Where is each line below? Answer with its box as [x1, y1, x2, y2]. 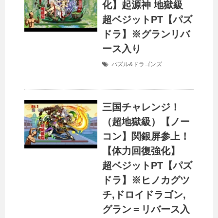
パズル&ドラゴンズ [111, 61, 162, 68]
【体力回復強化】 [102, 145, 190, 157]
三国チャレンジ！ [102, 102, 180, 113]
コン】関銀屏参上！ [102, 131, 190, 142]
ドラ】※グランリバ [102, 29, 190, 40]
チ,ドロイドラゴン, [102, 189, 186, 200]
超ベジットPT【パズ [102, 160, 192, 171]
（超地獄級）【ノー [102, 116, 190, 127]
